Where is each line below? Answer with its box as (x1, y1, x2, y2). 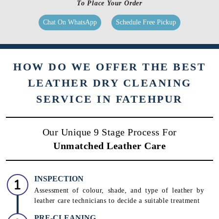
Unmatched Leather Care (53, 200, 166, 211)
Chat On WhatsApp (43, 78, 97, 86)
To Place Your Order (76, 59, 143, 67)
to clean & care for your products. (6, 1, 100, 9)
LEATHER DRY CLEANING (27, 136, 192, 149)
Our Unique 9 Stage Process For (42, 186, 177, 197)
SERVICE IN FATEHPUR (36, 153, 183, 165)
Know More (14, 27, 50, 36)
